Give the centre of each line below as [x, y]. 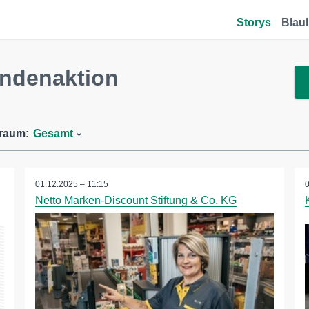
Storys [254, 22]
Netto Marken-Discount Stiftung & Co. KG [136, 200]
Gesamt [53, 133]
